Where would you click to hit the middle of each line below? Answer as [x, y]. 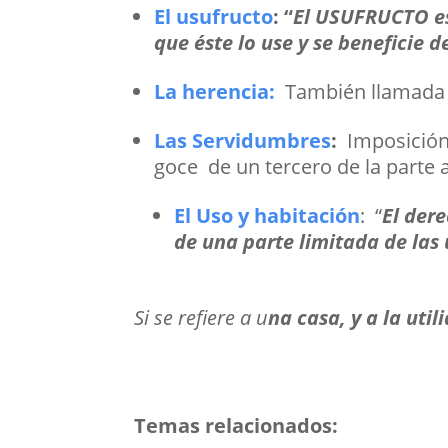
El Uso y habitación [267, 216]
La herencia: [215, 92]
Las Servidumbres [243, 141]
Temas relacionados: [236, 426]
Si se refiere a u [201, 318]
